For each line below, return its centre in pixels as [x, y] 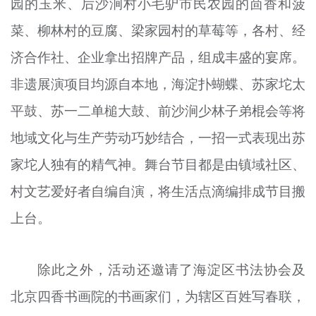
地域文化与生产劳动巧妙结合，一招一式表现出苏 [158, 138]
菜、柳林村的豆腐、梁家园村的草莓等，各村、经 [158, 31]
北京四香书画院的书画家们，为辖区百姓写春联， [158, 296]
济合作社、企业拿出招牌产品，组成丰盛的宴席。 [158, 57]
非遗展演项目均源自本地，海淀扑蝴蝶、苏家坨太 [158, 84]
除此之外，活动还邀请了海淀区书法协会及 [172, 269]
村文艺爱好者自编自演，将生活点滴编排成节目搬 [158, 192]
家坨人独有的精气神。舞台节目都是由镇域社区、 [158, 165]
